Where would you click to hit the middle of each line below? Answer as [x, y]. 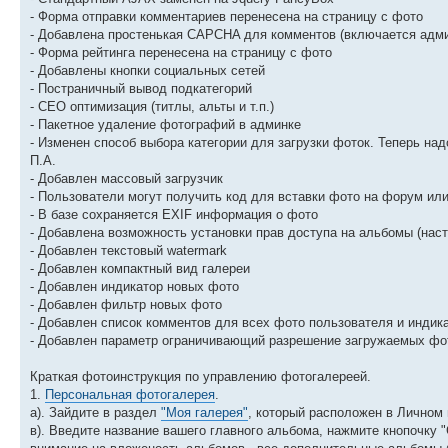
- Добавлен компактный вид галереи [140, 268]
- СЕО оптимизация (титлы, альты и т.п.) [152, 106]
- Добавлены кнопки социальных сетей [147, 70]
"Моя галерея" [204, 412]
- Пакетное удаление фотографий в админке [165, 124]
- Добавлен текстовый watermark [128, 250]
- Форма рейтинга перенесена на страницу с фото [181, 52]
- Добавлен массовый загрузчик [126, 178]
